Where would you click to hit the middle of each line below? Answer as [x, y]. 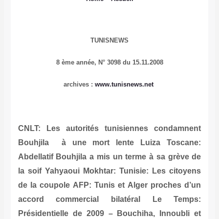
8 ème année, [77, 63]
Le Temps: [171, 199]
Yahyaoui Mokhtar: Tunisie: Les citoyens [121, 171]
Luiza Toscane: [171, 143]
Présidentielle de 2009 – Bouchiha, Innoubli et [109, 214]
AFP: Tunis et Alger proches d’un [137, 185]
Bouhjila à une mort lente [79, 143]
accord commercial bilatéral [79, 199]
